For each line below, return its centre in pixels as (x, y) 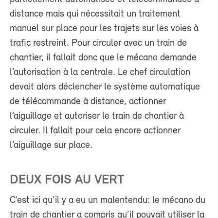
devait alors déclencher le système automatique (105, 87)
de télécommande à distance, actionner (88, 102)
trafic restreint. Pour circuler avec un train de (98, 43)
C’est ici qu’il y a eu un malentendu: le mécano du (108, 201)
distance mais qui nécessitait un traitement (95, 14)
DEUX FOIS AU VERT (67, 181)
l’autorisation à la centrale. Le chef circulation (100, 73)
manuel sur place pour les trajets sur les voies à (104, 29)
